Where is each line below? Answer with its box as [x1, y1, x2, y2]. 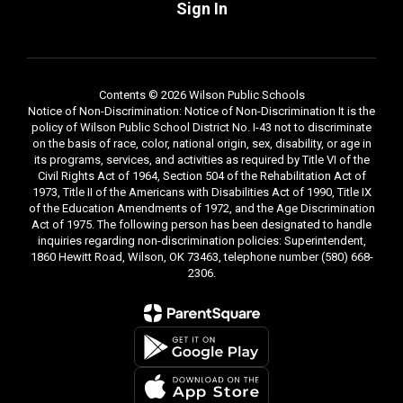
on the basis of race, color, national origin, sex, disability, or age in [31, 137, 372, 150]
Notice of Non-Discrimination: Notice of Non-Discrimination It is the [28, 104, 375, 118]
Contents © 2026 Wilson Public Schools [98, 88, 305, 102]
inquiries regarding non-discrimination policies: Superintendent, [37, 234, 366, 247]
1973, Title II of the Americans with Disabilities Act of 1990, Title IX [31, 185, 372, 199]
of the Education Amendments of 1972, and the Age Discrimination [28, 201, 375, 215]
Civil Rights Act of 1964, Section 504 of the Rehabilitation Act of [37, 169, 366, 183]
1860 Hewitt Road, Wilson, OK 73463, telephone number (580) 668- [30, 250, 373, 264]
